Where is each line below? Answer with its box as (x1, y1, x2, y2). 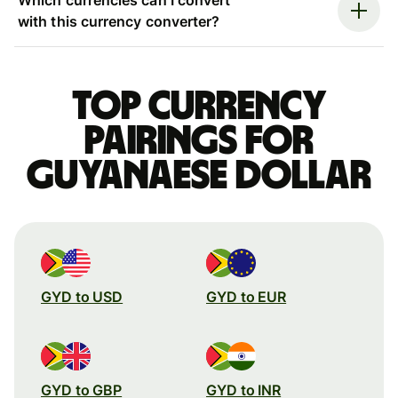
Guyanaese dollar (27, 155, 371, 196)
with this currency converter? (18, 12, 220, 30)
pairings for (84, 120, 314, 162)
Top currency (71, 85, 327, 127)
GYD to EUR (206, 287, 287, 306)
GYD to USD (41, 287, 123, 306)
